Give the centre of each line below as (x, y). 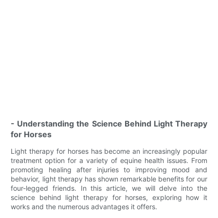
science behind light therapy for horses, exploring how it (109, 197)
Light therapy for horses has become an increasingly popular (109, 151)
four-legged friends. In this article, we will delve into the (109, 188)
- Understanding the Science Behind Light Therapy (109, 123)
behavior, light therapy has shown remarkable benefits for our (109, 179)
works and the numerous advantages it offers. (84, 206)
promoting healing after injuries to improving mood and (109, 169)
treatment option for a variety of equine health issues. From (109, 160)
